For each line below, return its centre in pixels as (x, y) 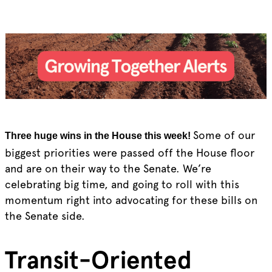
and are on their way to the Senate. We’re (108, 168)
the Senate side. (45, 216)
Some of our (224, 135)
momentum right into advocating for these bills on (131, 200)
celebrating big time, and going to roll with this (122, 184)
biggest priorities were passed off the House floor (129, 152)
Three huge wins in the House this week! (99, 135)
